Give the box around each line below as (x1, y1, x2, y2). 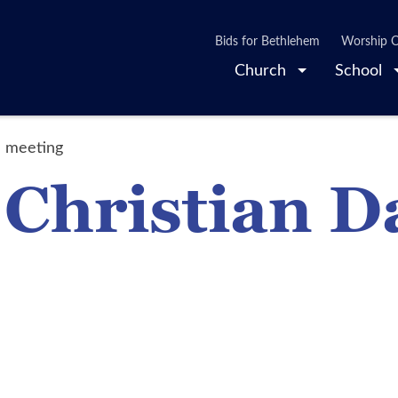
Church (234, 58, 291, 80)
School (335, 58, 387, 80)
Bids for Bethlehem (215, 31, 320, 49)
